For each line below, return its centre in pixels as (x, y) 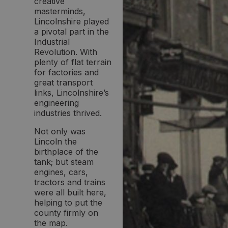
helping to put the (68, 202)
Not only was (60, 131)
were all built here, (70, 192)
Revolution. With (66, 52)
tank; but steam (64, 162)
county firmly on (66, 212)
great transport (63, 82)
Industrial (52, 41)
